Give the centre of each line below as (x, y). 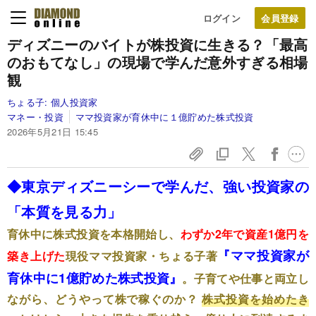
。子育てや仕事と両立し (246, 278)
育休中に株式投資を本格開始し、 (94, 234)
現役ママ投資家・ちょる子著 (141, 256)
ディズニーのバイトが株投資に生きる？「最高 (158, 44)
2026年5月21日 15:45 (53, 132)
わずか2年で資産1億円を (244, 234)
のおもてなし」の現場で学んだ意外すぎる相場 (158, 62)
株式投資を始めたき (255, 299)
